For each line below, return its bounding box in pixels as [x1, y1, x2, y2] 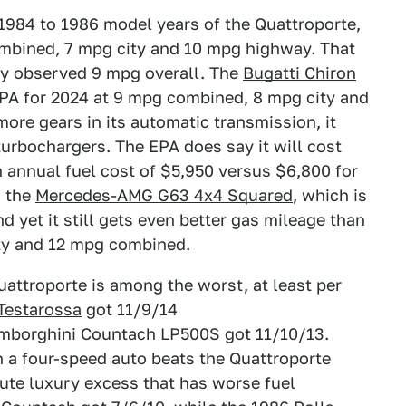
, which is [293, 186, 367, 205]
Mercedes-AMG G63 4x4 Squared [35, 186, 293, 205]
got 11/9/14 [82, 300, 178, 319]
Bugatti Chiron [243, 63, 356, 82]
